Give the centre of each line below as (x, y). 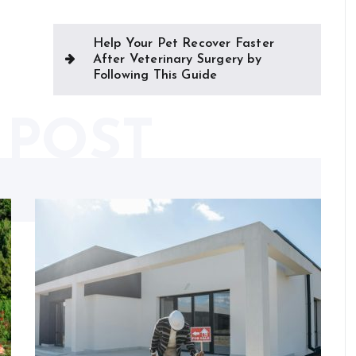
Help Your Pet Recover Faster (184, 44)
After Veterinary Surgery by (177, 60)
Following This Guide (155, 75)
